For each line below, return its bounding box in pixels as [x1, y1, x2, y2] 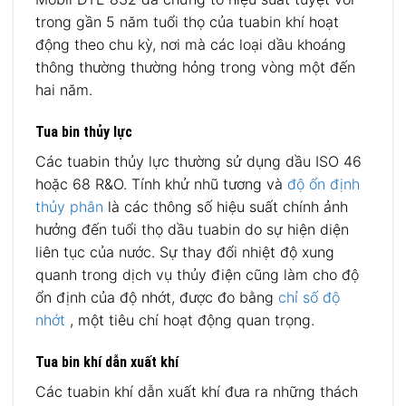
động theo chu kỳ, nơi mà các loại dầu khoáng [35, 35, 346, 54]
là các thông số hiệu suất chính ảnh [103, 197, 348, 216]
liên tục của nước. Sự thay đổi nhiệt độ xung [35, 242, 334, 261]
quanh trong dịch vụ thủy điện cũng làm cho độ [35, 265, 359, 284]
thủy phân [35, 197, 103, 216]
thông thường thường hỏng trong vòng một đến [35, 58, 355, 77]
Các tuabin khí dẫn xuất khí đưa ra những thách [35, 382, 358, 401]
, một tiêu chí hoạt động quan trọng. [65, 310, 314, 329]
